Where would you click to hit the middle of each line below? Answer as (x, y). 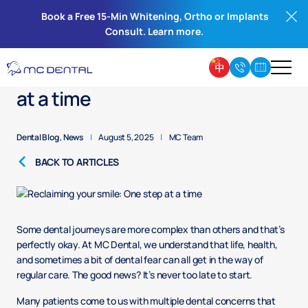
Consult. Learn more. (154, 31)
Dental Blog (38, 137)
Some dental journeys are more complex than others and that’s (151, 229)
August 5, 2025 (126, 137)
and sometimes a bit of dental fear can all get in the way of (140, 260)
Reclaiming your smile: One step (152, 72)
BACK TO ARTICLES (76, 162)
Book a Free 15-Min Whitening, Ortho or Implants (155, 16)
